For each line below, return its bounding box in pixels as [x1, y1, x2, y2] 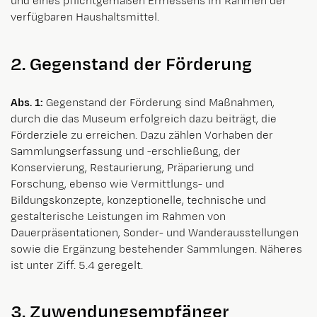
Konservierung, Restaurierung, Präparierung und [11, 160, 254, 175]
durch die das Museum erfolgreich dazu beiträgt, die [11, 111, 277, 127]
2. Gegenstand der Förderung [11, 52, 252, 78]
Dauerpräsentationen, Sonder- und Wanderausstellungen [11, 225, 299, 241]
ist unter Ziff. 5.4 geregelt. [11, 258, 143, 273]
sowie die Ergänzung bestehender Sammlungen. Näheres [11, 241, 302, 257]
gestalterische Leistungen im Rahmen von [11, 209, 226, 224]
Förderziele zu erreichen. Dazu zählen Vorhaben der [11, 127, 273, 143]
